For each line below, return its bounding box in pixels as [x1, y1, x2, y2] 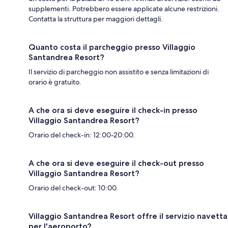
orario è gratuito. [28, 77, 81, 87]
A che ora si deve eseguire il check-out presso [28, 158, 204, 168]
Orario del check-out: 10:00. [28, 183, 118, 193]
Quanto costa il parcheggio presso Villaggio [28, 42, 195, 52]
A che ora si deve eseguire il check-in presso [28, 105, 197, 116]
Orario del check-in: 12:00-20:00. [28, 130, 135, 140]
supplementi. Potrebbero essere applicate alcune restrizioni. [28, 4, 219, 14]
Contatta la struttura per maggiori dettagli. [28, 14, 163, 24]
